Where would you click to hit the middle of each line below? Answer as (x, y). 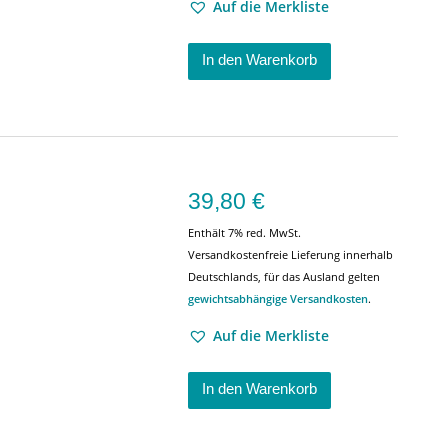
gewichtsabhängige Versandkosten (278, 298)
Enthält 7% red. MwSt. (244, 232)
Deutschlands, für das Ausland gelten (284, 276)
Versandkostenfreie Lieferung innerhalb (290, 254)
